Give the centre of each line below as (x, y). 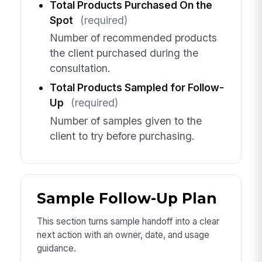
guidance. (56, 249)
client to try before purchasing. (122, 136)
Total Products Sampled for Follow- (137, 88)
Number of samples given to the (125, 120)
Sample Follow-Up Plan (127, 199)
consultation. (80, 68)
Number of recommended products (133, 38)
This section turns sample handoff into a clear (128, 222)
